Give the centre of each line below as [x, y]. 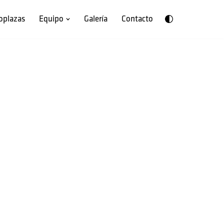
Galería [96, 19]
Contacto [137, 19]
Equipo [51, 19]
